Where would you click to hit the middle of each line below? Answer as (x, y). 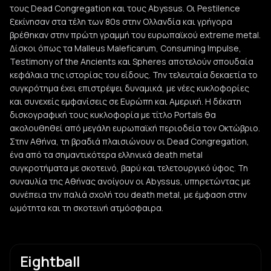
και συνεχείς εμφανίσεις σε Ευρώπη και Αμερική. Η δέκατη (126, 101)
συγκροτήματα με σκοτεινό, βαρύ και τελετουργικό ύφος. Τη (129, 168)
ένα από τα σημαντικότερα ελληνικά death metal (106, 155)
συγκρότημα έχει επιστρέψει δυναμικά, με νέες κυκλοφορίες (129, 88)
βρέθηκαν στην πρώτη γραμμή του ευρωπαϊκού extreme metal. (135, 35)
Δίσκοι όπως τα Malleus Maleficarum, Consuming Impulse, (126, 48)
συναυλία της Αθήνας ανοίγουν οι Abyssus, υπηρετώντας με (130, 181)
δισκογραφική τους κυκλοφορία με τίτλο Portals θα (113, 115)
